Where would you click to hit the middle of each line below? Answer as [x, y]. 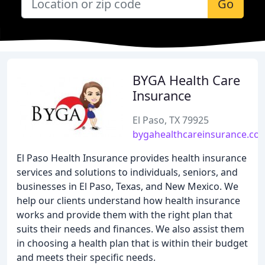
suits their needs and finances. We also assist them [130, 229]
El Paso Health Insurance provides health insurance [132, 158]
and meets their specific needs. [86, 257]
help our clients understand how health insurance [128, 201]
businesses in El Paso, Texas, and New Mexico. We [127, 186]
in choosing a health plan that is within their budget [132, 243]
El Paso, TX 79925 [171, 120]
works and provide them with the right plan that [125, 215]
